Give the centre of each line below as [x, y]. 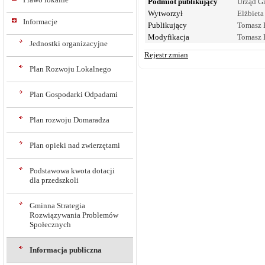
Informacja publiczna [66, 250]
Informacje [40, 22]
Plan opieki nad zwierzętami [75, 145]
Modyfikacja [169, 37]
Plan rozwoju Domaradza [70, 120]
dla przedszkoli [54, 180]
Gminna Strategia [57, 206]
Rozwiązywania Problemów [74, 215]
